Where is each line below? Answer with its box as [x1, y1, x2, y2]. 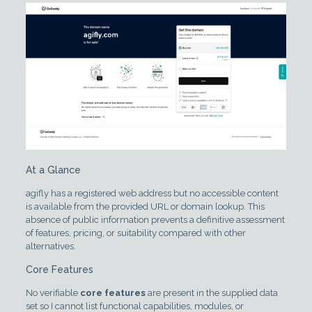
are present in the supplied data [145, 287, 278, 298]
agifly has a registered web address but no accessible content [25, 187, 279, 198]
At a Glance [25, 164, 81, 175]
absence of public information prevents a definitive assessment [25, 214, 285, 225]
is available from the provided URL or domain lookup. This [25, 201, 265, 212]
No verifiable [25, 287, 80, 298]
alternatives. [25, 240, 76, 251]
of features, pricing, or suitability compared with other [25, 227, 246, 238]
